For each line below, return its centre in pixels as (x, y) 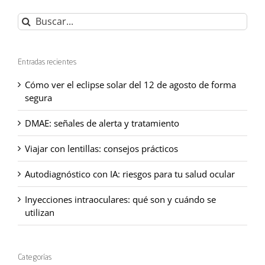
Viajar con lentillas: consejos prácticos (101, 149)
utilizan (40, 213)
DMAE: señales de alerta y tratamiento (102, 123)
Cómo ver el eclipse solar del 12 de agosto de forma (130, 85)
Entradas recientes (47, 62)
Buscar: (32, 19)
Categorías (35, 258)
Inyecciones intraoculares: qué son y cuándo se (120, 200)
